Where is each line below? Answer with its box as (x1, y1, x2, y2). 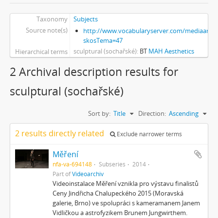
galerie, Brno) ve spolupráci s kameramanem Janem (53, 199, 200, 207)
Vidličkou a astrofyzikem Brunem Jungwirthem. (53, 208, 188, 217)
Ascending (169, 109, 199, 118)
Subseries (99, 160, 126, 168)
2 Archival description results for (10, 64, 178, 79)
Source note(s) (25, 26, 68, 35)
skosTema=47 (83, 36, 123, 45)
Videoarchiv (72, 170, 104, 178)
